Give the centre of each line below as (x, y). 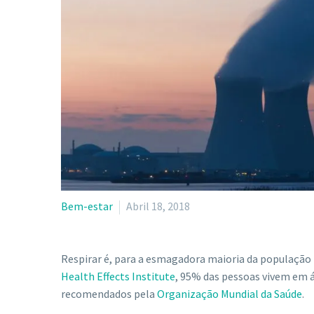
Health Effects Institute (118, 276)
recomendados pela (109, 293)
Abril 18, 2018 (158, 206)
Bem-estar (87, 206)
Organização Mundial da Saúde (230, 293)
